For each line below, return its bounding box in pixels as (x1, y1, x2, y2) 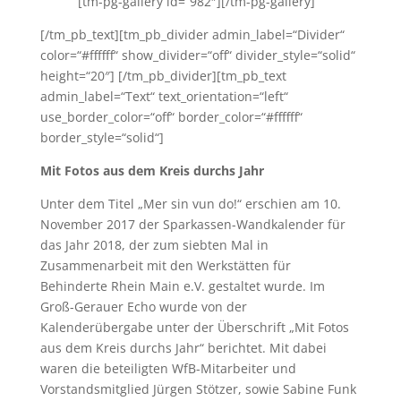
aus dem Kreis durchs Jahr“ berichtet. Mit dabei (39, 339, 327, 356)
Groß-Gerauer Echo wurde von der (39, 298, 247, 315)
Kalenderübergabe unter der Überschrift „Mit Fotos (39, 319, 349, 336)
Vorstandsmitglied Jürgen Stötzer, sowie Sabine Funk (39, 380, 356, 397)
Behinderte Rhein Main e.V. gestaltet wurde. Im (39, 277, 325, 294)
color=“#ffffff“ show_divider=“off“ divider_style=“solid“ (39, 47, 355, 64)
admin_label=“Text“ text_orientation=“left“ (39, 88, 288, 105)
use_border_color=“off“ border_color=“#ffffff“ (39, 108, 303, 125)
